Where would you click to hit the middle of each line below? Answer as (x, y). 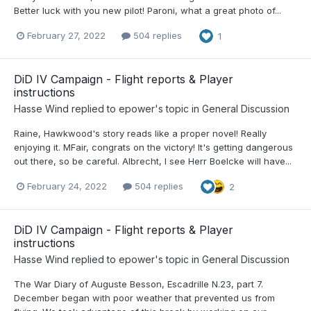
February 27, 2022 (66, 36)
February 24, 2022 (67, 186)
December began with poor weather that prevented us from (144, 298)
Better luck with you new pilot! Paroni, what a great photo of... (148, 10)
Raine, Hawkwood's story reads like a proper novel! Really (140, 133)
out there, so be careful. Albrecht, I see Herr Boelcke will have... (153, 161)
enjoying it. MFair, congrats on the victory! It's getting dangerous (153, 147)
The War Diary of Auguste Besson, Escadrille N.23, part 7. (138, 284)
